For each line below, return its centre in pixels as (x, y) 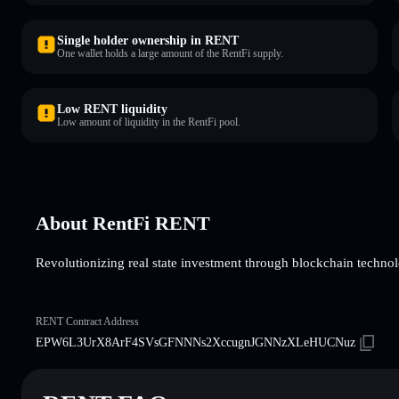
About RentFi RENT (123, 223)
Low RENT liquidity (112, 109)
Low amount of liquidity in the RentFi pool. (149, 122)
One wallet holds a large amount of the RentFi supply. (170, 53)
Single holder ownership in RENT (148, 40)
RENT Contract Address (87, 321)
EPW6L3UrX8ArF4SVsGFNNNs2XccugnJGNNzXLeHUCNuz (195, 342)
